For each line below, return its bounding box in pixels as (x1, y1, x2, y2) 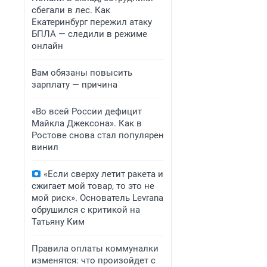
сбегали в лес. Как (32, 5, 110, 15)
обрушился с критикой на (32, 204, 140, 215)
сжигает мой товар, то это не (32, 181, 154, 191)
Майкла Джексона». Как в (32, 118, 142, 129)
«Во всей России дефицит (32, 106, 142, 117)
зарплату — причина (32, 79, 117, 90)
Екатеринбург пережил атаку (32, 17, 152, 27)
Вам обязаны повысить (32, 67, 132, 78)
